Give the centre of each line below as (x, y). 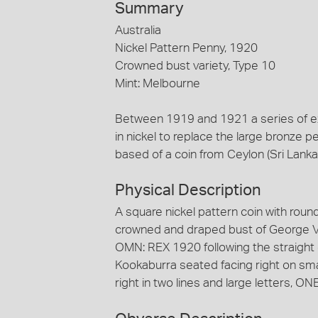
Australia (138, 30)
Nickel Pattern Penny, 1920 (186, 48)
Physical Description (188, 191)
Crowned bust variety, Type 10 (195, 65)
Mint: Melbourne (158, 83)
